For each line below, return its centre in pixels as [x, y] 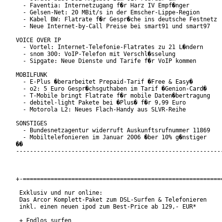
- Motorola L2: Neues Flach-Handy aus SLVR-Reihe [101, 110]
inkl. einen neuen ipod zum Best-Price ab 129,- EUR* [106, 207]
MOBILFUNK [31, 75]
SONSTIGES [31, 124]
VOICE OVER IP [38, 40]
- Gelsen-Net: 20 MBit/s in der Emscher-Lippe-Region [108, 13]
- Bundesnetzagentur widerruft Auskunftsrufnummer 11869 [113, 131]
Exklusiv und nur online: [59, 193]
